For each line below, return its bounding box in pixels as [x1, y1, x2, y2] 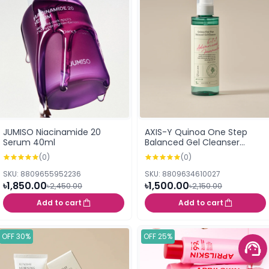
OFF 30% [2, 231, 31, 241]
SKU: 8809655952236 [3, 168, 81, 179]
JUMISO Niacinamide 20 [3, 125, 101, 138]
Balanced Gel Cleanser [145, 136, 240, 148]
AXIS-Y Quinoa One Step [145, 125, 247, 138]
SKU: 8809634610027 [145, 168, 220, 179]
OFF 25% [144, 231, 172, 241]
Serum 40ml [3, 136, 55, 148]
